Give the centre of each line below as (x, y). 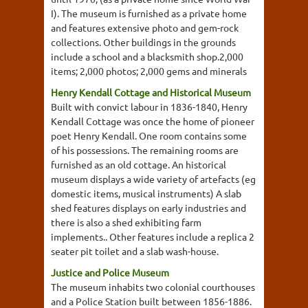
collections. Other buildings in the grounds (143, 42)
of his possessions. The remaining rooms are (145, 150)
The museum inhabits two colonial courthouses (153, 286)
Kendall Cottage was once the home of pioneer (153, 121)
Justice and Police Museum (110, 272)
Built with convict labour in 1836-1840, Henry (149, 106)
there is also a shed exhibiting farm (126, 222)
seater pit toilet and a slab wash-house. (135, 251)
